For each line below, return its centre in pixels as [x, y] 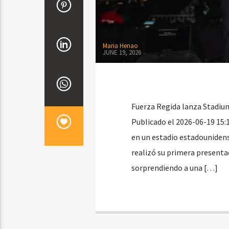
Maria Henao [120, 46]
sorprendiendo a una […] [174, 168]
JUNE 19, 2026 [122, 52]
